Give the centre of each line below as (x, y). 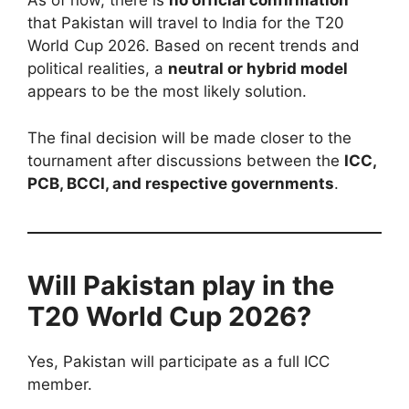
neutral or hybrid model (258, 69)
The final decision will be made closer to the (189, 137)
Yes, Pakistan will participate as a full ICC (178, 361)
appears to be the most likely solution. (167, 92)
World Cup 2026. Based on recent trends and (194, 46)
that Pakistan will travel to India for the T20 (186, 23)
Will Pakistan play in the (181, 285)
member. (60, 384)
